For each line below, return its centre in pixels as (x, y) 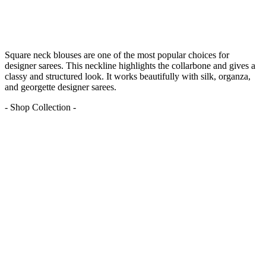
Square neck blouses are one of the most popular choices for (117, 55)
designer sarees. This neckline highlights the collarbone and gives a (130, 66)
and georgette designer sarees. (61, 87)
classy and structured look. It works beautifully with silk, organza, (128, 77)
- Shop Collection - (40, 107)
